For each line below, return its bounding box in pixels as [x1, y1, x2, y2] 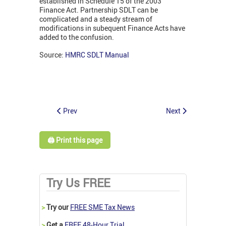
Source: [39, 50, 65, 60]
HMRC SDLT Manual [65, 50, 129, 60]
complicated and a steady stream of [39, 14, 152, 24]
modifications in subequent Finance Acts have [39, 23, 185, 33]
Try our [45, 202, 70, 212]
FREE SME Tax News [70, 202, 135, 212]
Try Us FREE [46, 175, 110, 191]
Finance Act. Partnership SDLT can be [39, 5, 158, 15]
